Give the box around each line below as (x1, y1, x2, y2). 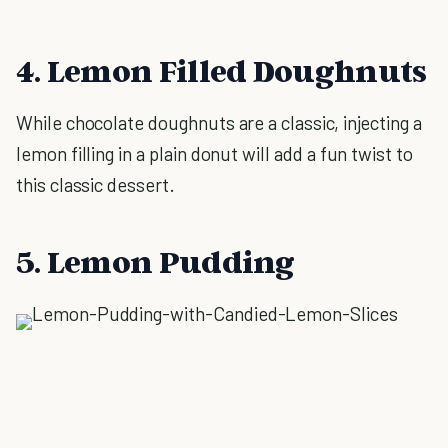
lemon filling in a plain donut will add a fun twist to (16, 142, 413, 165)
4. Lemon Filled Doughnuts (16, 51, 427, 89)
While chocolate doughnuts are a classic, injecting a (16, 111, 423, 134)
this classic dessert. (16, 173, 175, 196)
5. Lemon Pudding (16, 242, 295, 280)
